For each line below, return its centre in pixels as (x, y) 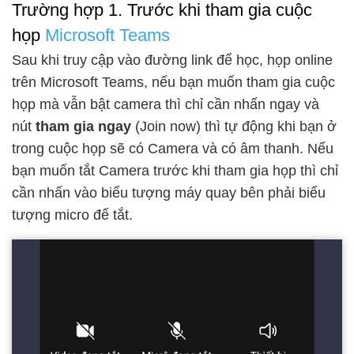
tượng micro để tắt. (72, 215)
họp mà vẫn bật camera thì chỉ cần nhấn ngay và (166, 105)
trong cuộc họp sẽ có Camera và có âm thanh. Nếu (173, 149)
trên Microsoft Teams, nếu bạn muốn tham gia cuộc (173, 83)
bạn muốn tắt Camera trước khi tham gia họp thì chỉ (175, 171)
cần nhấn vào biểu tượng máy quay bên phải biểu (169, 193)
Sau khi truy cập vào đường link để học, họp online (172, 60)
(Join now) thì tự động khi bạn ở (234, 127)
